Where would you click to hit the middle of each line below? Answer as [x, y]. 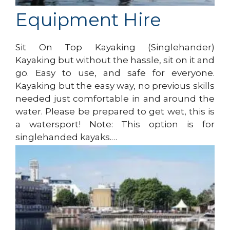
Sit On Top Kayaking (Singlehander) [115, 47]
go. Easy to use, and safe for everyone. [115, 73]
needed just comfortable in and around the [115, 98]
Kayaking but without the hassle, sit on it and [115, 60]
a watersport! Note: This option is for [115, 124]
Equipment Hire [88, 20]
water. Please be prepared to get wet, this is [115, 111]
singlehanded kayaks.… [66, 137]
